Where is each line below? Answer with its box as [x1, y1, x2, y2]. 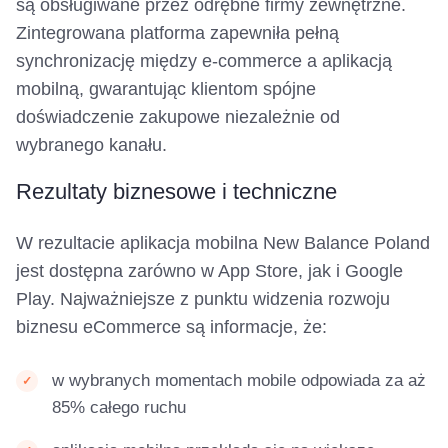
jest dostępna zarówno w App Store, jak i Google [16, 261, 403, 282]
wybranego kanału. [16, 135, 167, 156]
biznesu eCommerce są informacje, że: [16, 317, 327, 338]
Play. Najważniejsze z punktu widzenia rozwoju [16, 289, 390, 310]
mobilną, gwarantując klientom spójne [16, 79, 316, 100]
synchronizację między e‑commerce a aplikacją [16, 51, 392, 72]
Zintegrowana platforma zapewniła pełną [16, 23, 339, 44]
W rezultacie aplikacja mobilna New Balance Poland [16, 233, 430, 254]
